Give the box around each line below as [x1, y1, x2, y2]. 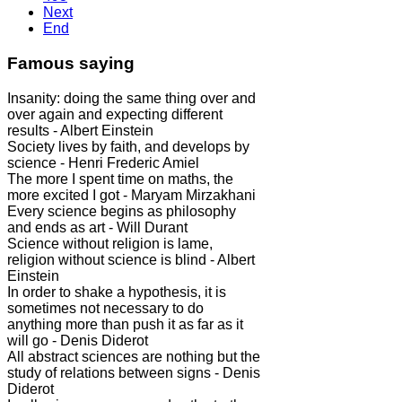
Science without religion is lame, [7, 235, 213, 251]
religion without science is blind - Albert [7, 251, 255, 267]
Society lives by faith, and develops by [7, 138, 249, 154]
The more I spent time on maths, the [7, 170, 233, 187]
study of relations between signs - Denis [7, 364, 260, 380]
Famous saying [7, 54, 135, 74]
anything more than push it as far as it [7, 316, 243, 332]
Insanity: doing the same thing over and [7, 90, 256, 106]
